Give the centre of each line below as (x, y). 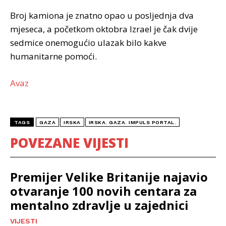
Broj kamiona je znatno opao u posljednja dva (102, 15)
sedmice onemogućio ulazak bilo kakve (88, 42)
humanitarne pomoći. (53, 56)
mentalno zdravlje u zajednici (99, 205)
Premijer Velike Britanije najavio (109, 177)
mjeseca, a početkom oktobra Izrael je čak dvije (104, 29)
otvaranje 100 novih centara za (103, 191)
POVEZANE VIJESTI (69, 143)
